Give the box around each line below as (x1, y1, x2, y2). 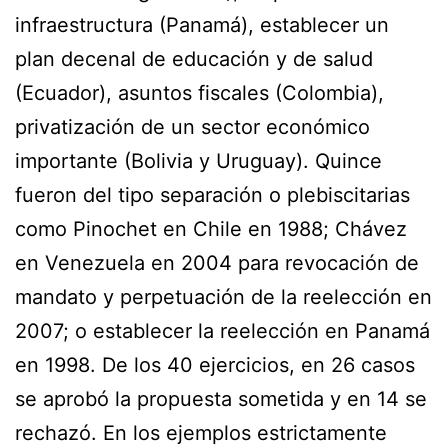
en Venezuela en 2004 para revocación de (15, 250, 419, 275)
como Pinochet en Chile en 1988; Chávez (15, 216, 407, 241)
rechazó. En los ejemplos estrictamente (15, 420, 387, 445)
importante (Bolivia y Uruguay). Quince (15, 148, 382, 173)
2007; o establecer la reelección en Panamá (15, 318, 430, 343)
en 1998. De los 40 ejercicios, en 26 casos (15, 352, 415, 377)
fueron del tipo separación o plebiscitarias (15, 182, 410, 207)
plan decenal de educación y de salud (15, 46, 373, 71)
